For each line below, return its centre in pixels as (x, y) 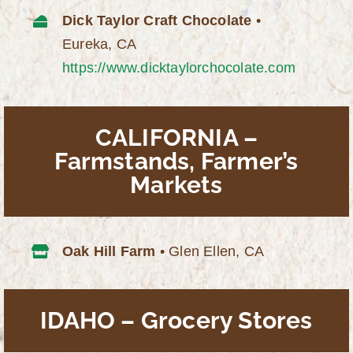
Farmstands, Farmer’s (176, 162)
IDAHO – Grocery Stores (176, 321)
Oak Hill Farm (111, 251)
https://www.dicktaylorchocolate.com (179, 68)
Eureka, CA (99, 45)
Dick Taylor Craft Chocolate (157, 21)
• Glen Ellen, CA (212, 251)
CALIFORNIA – (176, 138)
